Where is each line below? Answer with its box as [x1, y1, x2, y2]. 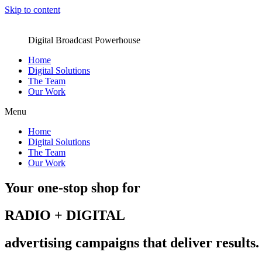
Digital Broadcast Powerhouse [28, 35, 140, 45]
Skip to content [5, 5, 60, 15]
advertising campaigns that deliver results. [5, 235, 259, 250]
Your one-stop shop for [5, 180, 140, 195]
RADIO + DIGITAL [5, 207, 125, 223]
